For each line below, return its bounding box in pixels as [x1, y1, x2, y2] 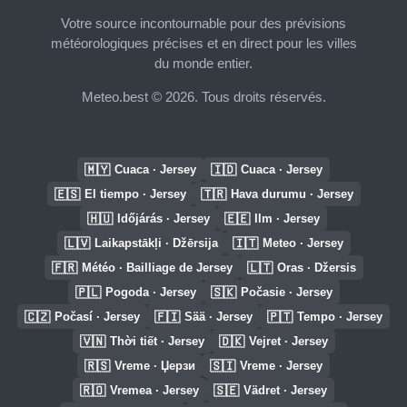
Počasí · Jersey [55, 310, 140, 323]
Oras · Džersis [276, 261, 356, 274]
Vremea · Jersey [110, 383, 199, 397]
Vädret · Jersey [243, 383, 327, 397]
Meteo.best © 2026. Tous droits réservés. [81, 88, 326, 104]
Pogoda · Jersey [104, 285, 196, 299]
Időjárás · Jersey [117, 212, 210, 225]
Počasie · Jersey [240, 285, 333, 299]
